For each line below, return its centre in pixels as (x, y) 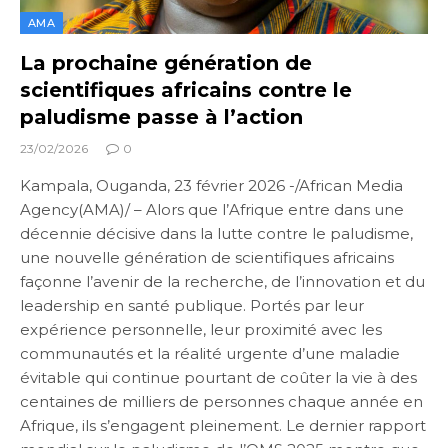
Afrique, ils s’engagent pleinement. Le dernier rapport (223, 425)
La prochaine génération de (166, 62)
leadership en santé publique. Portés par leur (192, 305)
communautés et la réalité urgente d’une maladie (210, 353)
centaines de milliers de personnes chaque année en (221, 401)
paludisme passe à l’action (161, 116)
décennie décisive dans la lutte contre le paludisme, (216, 233)
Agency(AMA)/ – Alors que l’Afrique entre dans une (212, 209)
